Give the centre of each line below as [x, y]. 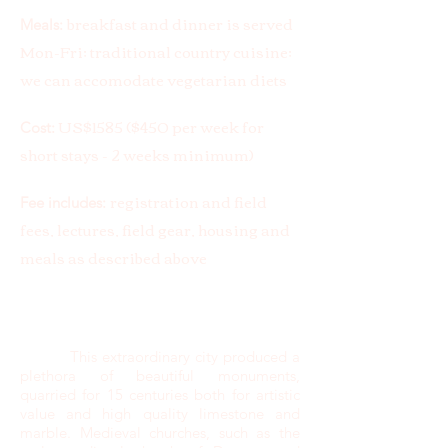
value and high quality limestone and [160, 413]
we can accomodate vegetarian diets [153, 79]
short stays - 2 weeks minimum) [137, 154]
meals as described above [113, 257]
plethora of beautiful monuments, [160, 375]
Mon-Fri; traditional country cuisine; [156, 51]
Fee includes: [63, 202]
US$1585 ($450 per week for [161, 126]
